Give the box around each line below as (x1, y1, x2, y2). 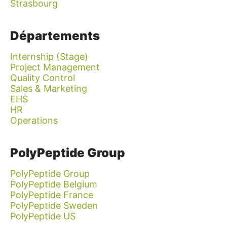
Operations (10, 115, 58, 126)
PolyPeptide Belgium (10, 179, 97, 190)
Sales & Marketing (10, 83, 87, 94)
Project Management (10, 62, 100, 72)
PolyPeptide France (10, 190, 93, 200)
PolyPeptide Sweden (10, 200, 98, 211)
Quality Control (10, 72, 75, 83)
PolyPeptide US (10, 211, 75, 221)
